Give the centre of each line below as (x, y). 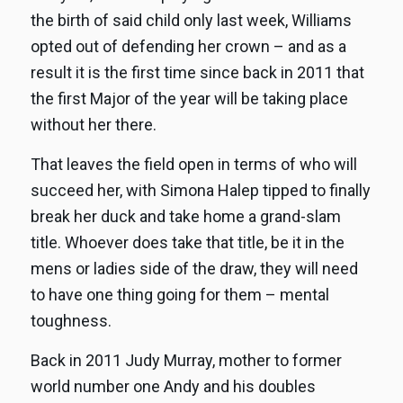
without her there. (93, 124)
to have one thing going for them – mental (179, 294)
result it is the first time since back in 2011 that (197, 72)
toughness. (71, 320)
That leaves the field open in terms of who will (193, 164)
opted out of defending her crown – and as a (188, 46)
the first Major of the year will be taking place (189, 98)
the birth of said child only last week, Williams (191, 20)
